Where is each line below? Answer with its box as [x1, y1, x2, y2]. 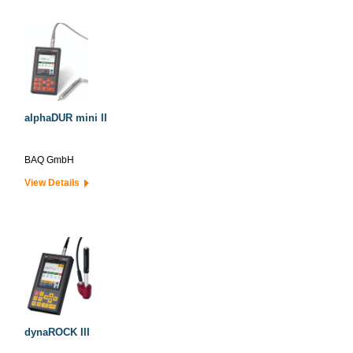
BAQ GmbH [24, 154, 74, 165]
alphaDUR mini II [24, 112, 107, 124]
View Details [24, 177, 84, 188]
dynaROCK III [24, 326, 90, 338]
